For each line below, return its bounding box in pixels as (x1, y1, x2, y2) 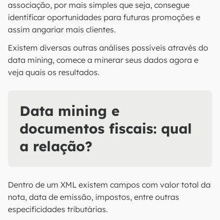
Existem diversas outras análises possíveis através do (8, 43, 208, 53)
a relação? (20, 137, 92, 155)
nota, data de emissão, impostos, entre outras (8, 192, 179, 202)
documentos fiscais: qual (20, 120, 192, 137)
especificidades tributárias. (8, 204, 108, 214)
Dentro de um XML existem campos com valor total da (8, 180, 211, 190)
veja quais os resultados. (8, 67, 100, 77)
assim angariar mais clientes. (8, 25, 116, 34)
